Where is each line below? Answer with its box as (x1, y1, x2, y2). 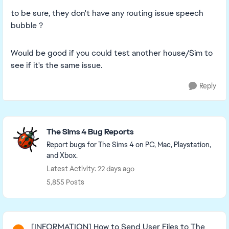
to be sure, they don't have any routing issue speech (11, 8, 203, 18)
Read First (3, 211, 49, 224)
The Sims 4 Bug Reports (47, 126, 133, 137)
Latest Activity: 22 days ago (47, 164, 134, 173)
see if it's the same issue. (11, 60, 102, 71)
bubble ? (11, 20, 43, 31)
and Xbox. (47, 151, 78, 160)
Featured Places (2, 116, 77, 129)
